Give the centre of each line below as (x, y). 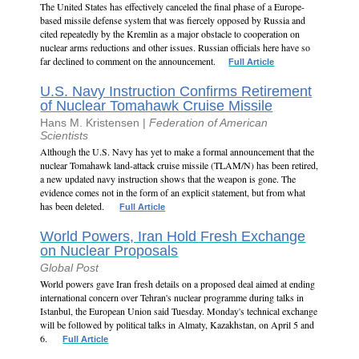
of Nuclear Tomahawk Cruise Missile (157, 106)
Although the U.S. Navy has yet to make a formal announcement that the (177, 151)
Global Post (70, 268)
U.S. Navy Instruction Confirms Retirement (176, 91)
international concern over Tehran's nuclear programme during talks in (172, 297)
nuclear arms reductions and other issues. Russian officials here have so (175, 47)
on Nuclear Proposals (109, 251)
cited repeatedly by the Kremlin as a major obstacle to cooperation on (170, 34)
